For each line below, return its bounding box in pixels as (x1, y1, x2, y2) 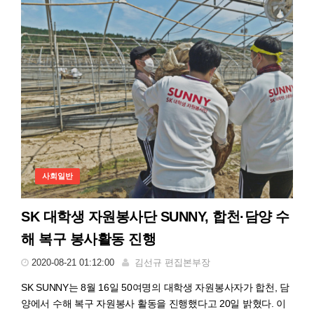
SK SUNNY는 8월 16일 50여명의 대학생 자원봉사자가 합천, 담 (21, 282, 290, 294)
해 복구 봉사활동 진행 (21, 231, 156, 247)
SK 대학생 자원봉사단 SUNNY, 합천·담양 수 (21, 209, 289, 225)
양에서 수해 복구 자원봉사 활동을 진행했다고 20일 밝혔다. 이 (21, 298, 287, 310)
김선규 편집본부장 (135, 257, 210, 268)
